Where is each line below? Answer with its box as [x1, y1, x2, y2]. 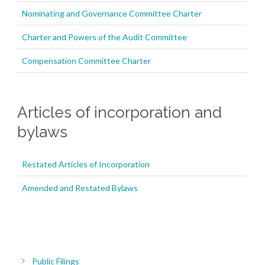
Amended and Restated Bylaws [22, 183, 138, 193]
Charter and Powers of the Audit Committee [22, 32, 187, 43]
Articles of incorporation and [17, 104, 222, 122]
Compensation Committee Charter [22, 56, 151, 66]
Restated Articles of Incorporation [22, 159, 150, 170]
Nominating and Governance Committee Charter [22, 8, 202, 19]
